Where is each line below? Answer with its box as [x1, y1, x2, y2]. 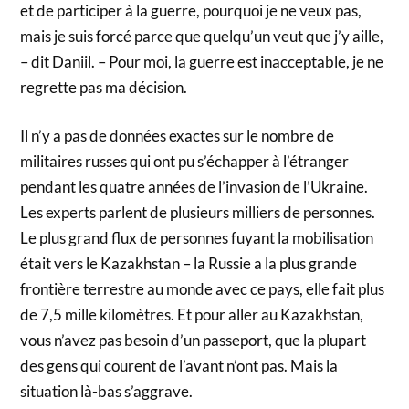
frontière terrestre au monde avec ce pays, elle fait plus [20, 279, 385, 299]
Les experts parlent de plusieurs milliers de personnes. [20, 203, 376, 223]
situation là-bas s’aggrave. [20, 382, 194, 402]
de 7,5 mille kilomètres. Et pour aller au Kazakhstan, [20, 305, 364, 325]
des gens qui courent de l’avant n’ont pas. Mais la [20, 356, 339, 376]
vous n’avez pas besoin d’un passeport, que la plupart [20, 330, 367, 351]
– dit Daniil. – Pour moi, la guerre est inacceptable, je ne [20, 51, 384, 71]
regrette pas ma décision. [20, 77, 188, 97]
